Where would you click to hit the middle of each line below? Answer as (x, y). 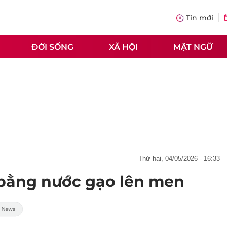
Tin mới (200, 18)
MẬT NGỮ (193, 47)
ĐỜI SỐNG (52, 47)
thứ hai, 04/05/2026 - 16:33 (181, 158)
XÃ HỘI (123, 47)
